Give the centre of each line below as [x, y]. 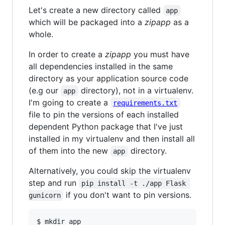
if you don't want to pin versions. [128, 195]
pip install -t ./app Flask [136, 184]
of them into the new [70, 151]
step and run [54, 183]
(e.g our [45, 91]
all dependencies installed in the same [101, 67]
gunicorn [45, 196]
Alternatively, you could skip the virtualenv [110, 171]
